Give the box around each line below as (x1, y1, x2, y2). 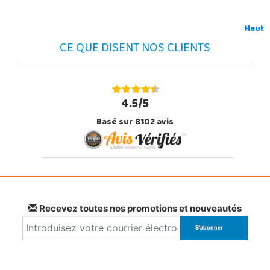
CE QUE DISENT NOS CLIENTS (60, 36, 210, 61)
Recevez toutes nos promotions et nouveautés (37, 202, 242, 214)
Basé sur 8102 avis (96, 113, 174, 131)
